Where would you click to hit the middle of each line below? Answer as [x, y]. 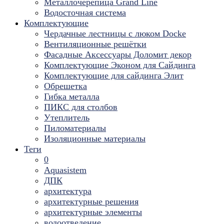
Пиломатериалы [75, 128]
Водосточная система [85, 12]
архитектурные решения [91, 201]
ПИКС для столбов [81, 107]
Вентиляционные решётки [95, 44]
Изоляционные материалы [95, 138]
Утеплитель [67, 117]
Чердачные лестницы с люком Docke [115, 33]
